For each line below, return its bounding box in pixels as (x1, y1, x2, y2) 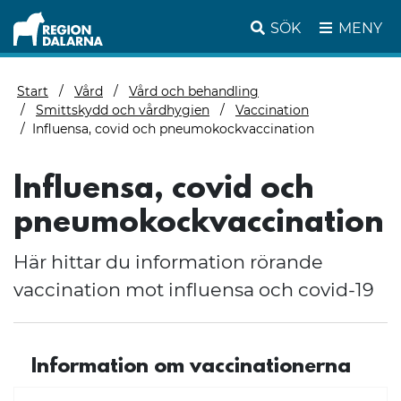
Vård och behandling (129, 82, 259, 99)
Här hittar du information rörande (13, 251, 323, 274)
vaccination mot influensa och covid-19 (13, 278, 374, 302)
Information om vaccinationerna (31, 354, 351, 379)
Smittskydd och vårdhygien (36, 101, 209, 118)
